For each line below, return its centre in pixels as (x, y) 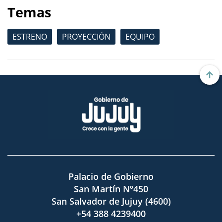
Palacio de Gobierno (111, 176)
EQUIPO (140, 36)
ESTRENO (30, 36)
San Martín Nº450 (111, 189)
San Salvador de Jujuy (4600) (111, 201)
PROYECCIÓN (86, 36)
